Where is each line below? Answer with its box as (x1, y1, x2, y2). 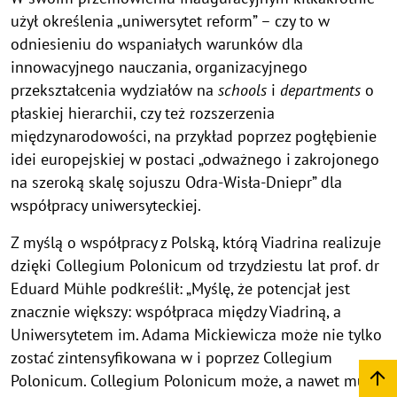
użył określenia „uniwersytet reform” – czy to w (11, 10, 330, 31)
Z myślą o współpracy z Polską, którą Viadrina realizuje (11, 231, 381, 253)
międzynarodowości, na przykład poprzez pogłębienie (11, 125, 377, 146)
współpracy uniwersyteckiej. (11, 194, 201, 215)
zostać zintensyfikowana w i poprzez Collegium (11, 346, 332, 368)
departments (280, 79, 361, 100)
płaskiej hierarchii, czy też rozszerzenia (11, 102, 275, 123)
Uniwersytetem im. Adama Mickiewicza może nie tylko (11, 323, 382, 345)
